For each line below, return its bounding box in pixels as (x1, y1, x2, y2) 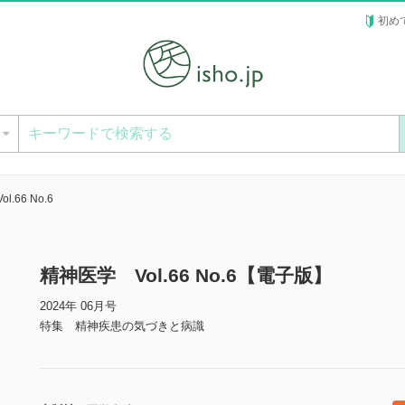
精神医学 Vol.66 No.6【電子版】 (40, 265, 332, 287)
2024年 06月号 (40, 299, 117, 314)
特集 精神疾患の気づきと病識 (40, 319, 204, 334)
